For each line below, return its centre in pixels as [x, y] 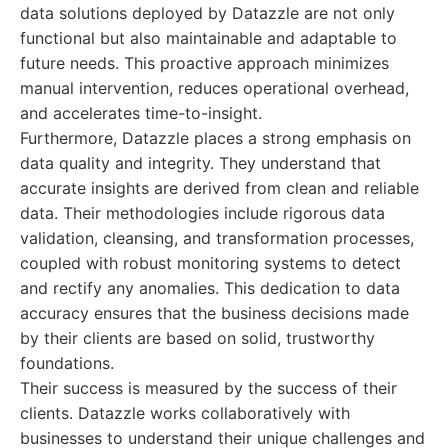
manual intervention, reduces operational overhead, [214, 88]
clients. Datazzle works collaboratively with [185, 413]
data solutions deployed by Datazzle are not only [207, 13]
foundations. [67, 363]
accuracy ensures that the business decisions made [214, 313]
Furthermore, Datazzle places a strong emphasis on [215, 138]
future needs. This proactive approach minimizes [204, 63]
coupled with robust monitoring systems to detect [210, 263]
